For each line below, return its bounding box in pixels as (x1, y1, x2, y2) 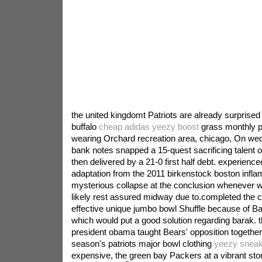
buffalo (71, 122, 99, 132)
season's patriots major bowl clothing (71, 239, 214, 249)
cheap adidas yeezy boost (98, 122, 199, 132)
